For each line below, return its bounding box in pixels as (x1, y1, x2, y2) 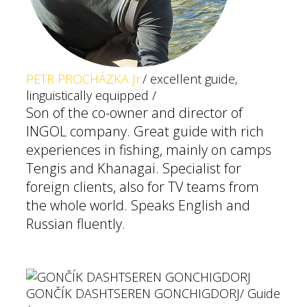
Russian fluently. (26, 214, 125, 233)
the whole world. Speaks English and (26, 196, 250, 214)
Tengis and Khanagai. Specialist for (26, 159, 241, 177)
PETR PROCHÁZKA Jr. (26, 71, 143, 87)
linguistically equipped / (26, 87, 156, 103)
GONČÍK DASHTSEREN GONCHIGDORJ (26, 285, 240, 302)
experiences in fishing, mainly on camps (26, 140, 271, 159)
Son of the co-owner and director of (26, 103, 243, 122)
